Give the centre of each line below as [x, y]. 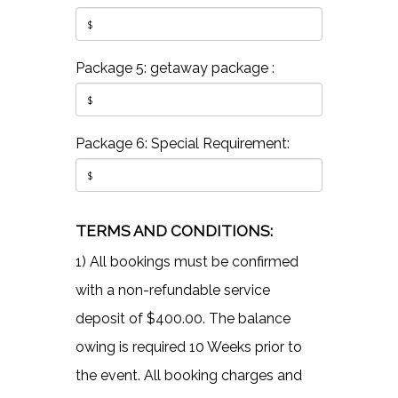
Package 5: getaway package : [175, 68]
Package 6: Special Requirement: [182, 143]
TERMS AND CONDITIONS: [174, 231]
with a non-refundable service [172, 290]
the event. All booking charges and [188, 375]
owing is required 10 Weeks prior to [188, 346]
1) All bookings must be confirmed [187, 261]
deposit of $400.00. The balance [183, 318]
